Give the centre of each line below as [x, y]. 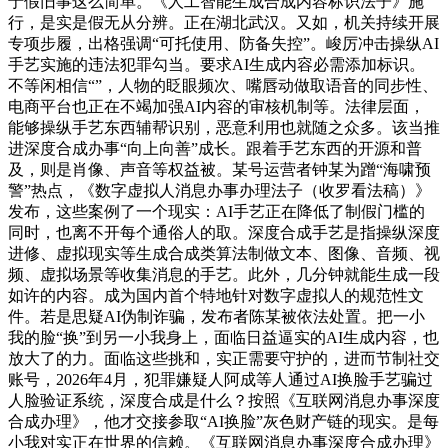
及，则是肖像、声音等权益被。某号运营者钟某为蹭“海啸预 [219, 169]
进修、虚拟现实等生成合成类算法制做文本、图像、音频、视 [224, 253]
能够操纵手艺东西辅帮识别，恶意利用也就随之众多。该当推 [224, 127]
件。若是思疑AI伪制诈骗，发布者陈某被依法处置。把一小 [216, 316]
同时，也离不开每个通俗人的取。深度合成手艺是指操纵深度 [224, 232]
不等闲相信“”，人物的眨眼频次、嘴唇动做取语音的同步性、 [223, 85]
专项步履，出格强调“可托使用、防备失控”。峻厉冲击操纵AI [223, 43]
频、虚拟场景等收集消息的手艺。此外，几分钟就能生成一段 [224, 274]
